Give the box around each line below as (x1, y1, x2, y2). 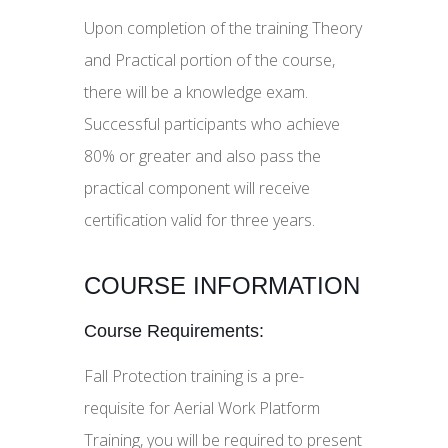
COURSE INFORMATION (84, 272, 360, 299)
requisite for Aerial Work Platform (84, 397, 320, 419)
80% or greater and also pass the (84, 145, 321, 167)
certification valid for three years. (84, 209, 315, 231)
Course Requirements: (84, 321, 264, 341)
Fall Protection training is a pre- (84, 365, 304, 387)
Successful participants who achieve (84, 113, 340, 135)
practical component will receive (84, 177, 310, 199)
